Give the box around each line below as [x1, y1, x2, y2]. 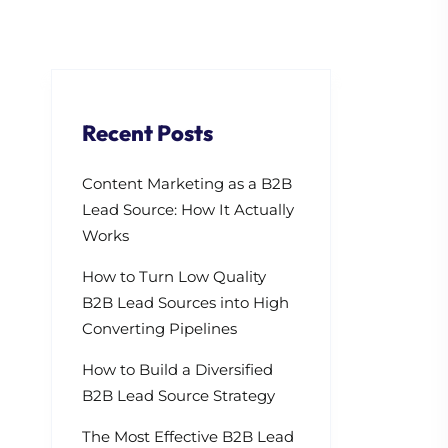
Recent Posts [82, 118, 213, 147]
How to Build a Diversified [82, 359, 273, 379]
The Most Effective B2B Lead [82, 426, 294, 446]
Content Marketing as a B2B [82, 173, 292, 193]
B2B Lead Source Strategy [82, 385, 275, 405]
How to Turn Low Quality [82, 266, 266, 286]
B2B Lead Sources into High [82, 292, 289, 312]
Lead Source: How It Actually [82, 199, 294, 219]
